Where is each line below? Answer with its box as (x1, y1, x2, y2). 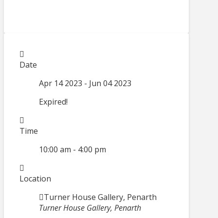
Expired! (39, 96, 68, 108)
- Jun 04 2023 (82, 78, 131, 89)
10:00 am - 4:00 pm (39, 144, 106, 155)
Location (19, 173, 51, 184)
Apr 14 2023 (39, 78, 82, 89)
